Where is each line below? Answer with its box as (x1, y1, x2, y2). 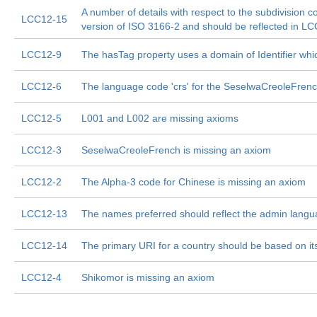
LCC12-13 (21, 208, 67, 219)
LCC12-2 (21, 176, 62, 188)
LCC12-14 (21, 240, 67, 251)
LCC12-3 (21, 144, 62, 156)
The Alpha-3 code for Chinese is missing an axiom (81, 176, 306, 188)
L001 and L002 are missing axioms (81, 113, 238, 124)
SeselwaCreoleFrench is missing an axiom (81, 144, 271, 156)
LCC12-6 (21, 81, 62, 92)
